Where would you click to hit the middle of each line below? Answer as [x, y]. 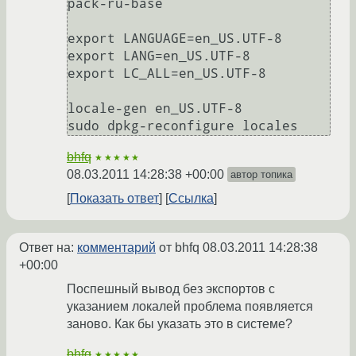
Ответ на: [48, 248]
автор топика [261, 175]
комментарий [116, 248]
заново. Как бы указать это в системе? [180, 324]
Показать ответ [114, 199]
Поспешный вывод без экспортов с [171, 289]
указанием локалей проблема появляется [190, 307]
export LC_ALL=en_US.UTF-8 [167, 74]
